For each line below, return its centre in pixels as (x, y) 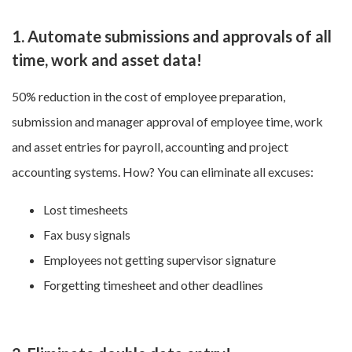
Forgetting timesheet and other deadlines (153, 285)
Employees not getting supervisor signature (159, 260)
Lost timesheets (86, 210)
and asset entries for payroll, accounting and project (150, 147)
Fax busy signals (87, 235)
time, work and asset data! (107, 60)
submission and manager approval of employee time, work (167, 122)
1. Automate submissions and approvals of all (172, 37)
